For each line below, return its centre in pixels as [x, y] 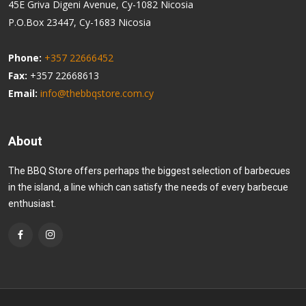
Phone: [25, 57]
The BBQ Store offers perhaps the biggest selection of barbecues [149, 170]
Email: [23, 93]
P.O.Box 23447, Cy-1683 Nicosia [80, 22]
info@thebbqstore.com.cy [97, 93]
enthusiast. [32, 203]
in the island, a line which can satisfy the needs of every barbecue [148, 187]
